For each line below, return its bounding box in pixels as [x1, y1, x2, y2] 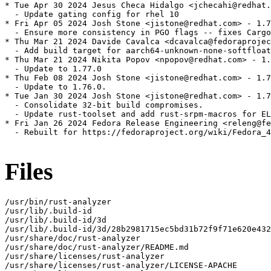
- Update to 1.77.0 [5, 64, 102, 74]
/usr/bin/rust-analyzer [5, 197, 111, 206]
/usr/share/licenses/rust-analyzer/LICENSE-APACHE [5, 260, 237, 270]
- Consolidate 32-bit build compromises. [5, 100, 203, 110]
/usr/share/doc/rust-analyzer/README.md [5, 242, 189, 252]
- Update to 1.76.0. [5, 82, 106, 92]
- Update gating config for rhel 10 [5, 10, 179, 19]
